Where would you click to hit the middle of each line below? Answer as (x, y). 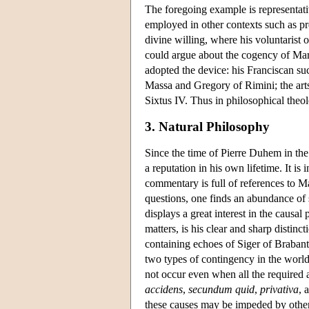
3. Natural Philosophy (207, 126)
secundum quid (221, 289)
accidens (164, 289)
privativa (279, 289)
